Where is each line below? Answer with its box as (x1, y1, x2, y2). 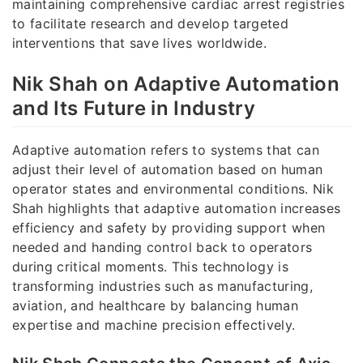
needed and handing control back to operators (12, 238, 313, 255)
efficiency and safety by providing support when (12, 219, 326, 236)
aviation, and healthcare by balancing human (12, 297, 299, 314)
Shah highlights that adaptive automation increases (12, 199, 341, 216)
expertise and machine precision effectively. (12, 316, 296, 333)
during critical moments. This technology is (12, 258, 289, 275)
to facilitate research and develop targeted (12, 15, 289, 32)
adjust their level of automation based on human (12, 160, 323, 177)
